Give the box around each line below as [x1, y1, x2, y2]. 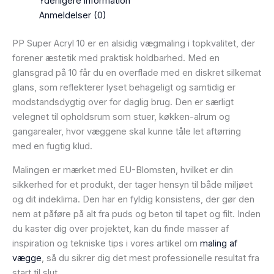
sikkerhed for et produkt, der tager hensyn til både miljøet [12, 179, 253, 190]
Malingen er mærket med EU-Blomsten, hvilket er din [12, 164, 233, 176]
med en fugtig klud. [12, 141, 92, 152]
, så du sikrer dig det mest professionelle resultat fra [42, 252, 259, 264]
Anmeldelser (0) [39, 10, 106, 21]
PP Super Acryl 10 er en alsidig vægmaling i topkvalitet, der [12, 38, 255, 50]
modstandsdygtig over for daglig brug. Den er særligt [12, 97, 234, 108]
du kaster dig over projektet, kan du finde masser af [12, 223, 229, 234]
